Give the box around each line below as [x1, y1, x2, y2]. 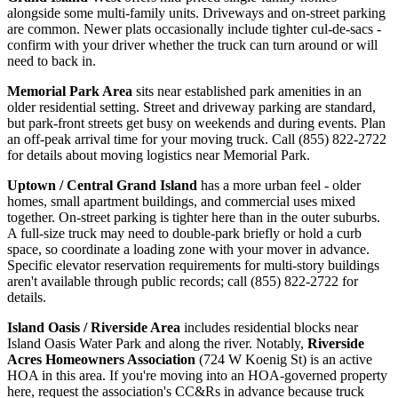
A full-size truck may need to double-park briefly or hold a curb [7, 226, 362, 242]
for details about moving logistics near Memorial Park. [7, 147, 310, 163]
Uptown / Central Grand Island [7, 178, 197, 194]
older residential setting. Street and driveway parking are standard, [7, 99, 376, 115]
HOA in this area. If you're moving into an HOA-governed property [7, 368, 387, 384]
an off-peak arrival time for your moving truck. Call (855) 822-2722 [7, 131, 386, 147]
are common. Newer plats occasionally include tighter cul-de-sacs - [7, 21, 381, 37]
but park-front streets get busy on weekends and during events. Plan [7, 115, 386, 131]
